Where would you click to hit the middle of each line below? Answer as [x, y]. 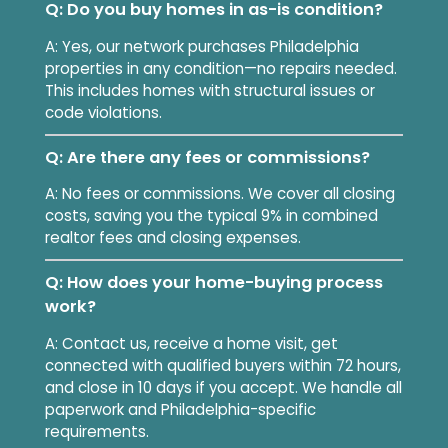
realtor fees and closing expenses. [172, 238]
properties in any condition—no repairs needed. [220, 68]
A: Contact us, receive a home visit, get [191, 343]
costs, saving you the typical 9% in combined [211, 216]
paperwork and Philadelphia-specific [180, 409]
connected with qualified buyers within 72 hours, [222, 365]
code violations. [103, 112]
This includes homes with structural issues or [209, 90]
